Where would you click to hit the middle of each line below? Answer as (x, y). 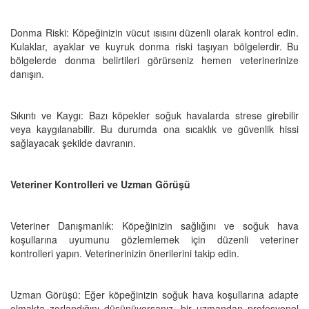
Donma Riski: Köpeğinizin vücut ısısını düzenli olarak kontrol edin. (154, 32)
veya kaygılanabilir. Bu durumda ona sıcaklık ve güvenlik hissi (154, 129)
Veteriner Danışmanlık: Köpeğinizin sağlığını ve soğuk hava (154, 225)
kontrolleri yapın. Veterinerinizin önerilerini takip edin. (125, 253)
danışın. (27, 73)
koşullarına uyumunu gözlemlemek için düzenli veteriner (154, 239)
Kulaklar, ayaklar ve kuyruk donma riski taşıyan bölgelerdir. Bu (154, 46)
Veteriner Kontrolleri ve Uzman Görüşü (100, 184)
